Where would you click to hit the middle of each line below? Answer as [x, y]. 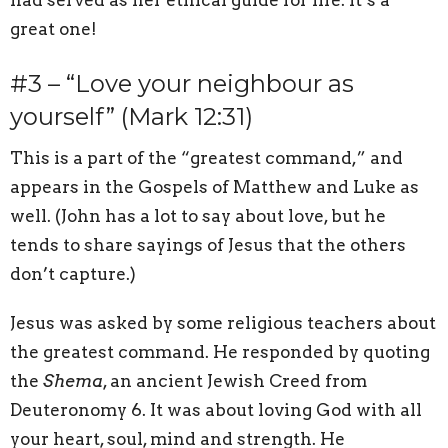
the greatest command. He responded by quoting [220, 352]
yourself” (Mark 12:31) [131, 116]
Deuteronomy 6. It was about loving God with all [216, 410]
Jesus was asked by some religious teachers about [223, 323]
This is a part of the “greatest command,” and [206, 158]
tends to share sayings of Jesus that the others [208, 245]
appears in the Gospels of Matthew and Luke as [214, 187]
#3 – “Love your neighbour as [182, 83]
